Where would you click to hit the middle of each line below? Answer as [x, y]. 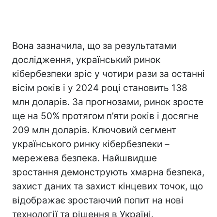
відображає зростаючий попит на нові [98, 201]
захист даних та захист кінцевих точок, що [108, 186]
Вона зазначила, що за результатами [94, 46]
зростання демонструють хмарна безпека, [108, 172]
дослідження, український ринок [86, 60]
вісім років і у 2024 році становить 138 [100, 88]
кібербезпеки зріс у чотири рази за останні [108, 74]
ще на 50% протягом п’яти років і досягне [105, 116]
